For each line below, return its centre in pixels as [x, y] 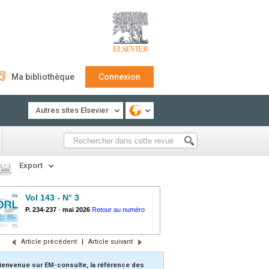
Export [31, 165]
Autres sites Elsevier [72, 110]
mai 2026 [76, 210]
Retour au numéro [118, 210]
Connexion [119, 77]
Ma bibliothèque [43, 77]
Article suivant [110, 242]
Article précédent [49, 242]
